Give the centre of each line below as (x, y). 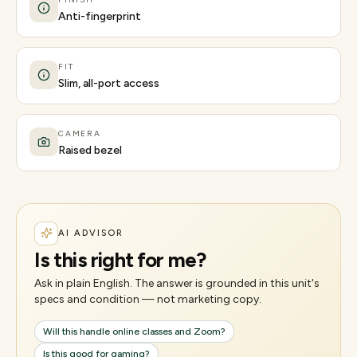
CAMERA (80, 133)
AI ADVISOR (91, 233)
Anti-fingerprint (100, 16)
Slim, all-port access (109, 83)
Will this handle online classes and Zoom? (134, 331)
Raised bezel (90, 150)
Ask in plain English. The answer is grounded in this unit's (177, 283)
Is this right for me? (120, 259)
